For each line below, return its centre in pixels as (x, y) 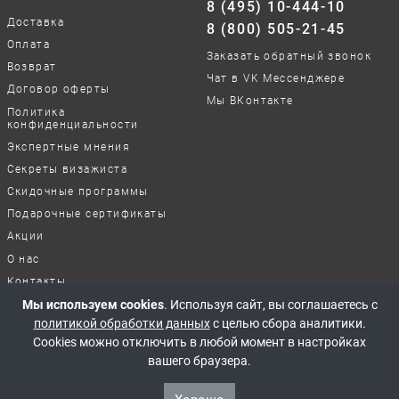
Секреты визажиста (67, 169)
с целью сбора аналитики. (288, 323)
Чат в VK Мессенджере (276, 78)
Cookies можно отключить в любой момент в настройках (199, 342)
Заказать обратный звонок (289, 56)
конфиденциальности (73, 124)
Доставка (36, 22)
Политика (36, 112)
